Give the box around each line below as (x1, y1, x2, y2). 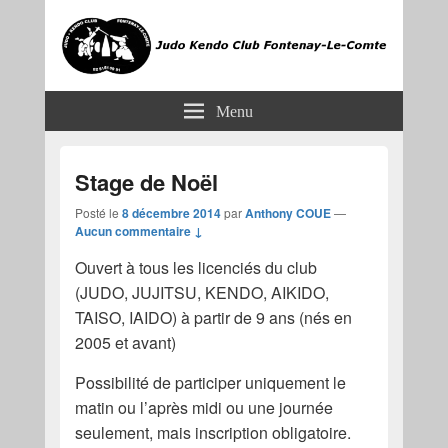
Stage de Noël (74, 166, 218, 199)
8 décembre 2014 (121, 204, 221, 223)
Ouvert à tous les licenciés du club (74, 256, 317, 280)
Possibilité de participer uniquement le (74, 371, 346, 395)
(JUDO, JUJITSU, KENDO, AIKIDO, (74, 281, 329, 305)
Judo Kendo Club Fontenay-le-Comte (59, 77, 263, 95)
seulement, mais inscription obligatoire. (74, 421, 351, 445)
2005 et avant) (74, 331, 176, 355)
